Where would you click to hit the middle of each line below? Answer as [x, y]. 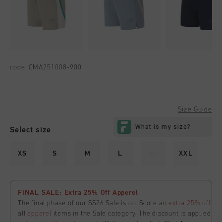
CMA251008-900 [55, 68]
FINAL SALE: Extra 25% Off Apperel [78, 193]
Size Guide [195, 110]
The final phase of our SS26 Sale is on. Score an [93, 203]
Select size [30, 130]
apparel [39, 214]
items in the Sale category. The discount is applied [131, 214]
